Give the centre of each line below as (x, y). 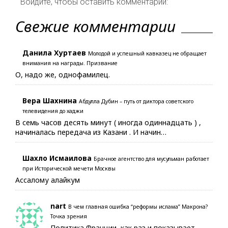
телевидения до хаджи (53, 111)
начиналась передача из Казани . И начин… (91, 132)
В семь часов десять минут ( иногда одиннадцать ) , (108, 122)
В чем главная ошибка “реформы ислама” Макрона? (138, 206)
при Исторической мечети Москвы (69, 168)
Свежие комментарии (95, 26)
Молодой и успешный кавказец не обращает (147, 53)
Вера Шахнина (50, 100)
